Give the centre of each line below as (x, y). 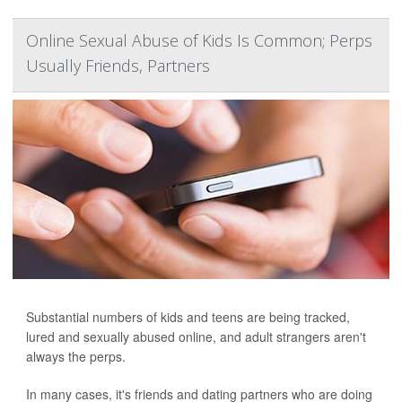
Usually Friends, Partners (118, 66)
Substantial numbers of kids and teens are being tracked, (188, 317)
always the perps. (76, 356)
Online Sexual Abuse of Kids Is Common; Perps (199, 40)
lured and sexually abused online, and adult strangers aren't (196, 336)
